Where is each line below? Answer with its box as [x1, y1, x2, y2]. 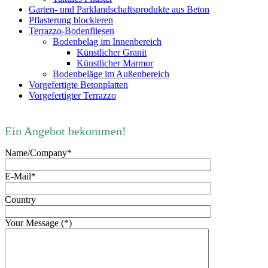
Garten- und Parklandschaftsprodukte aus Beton [29, 4, 209, 14]
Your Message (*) [5, 217, 72, 228]
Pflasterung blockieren [29, 14, 113, 25]
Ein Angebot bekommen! [5, 124, 126, 138]
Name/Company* [5, 147, 72, 158]
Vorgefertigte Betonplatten [29, 79, 128, 90]
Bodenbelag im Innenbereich [53, 36, 162, 47]
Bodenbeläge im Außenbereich [53, 68, 169, 79]
